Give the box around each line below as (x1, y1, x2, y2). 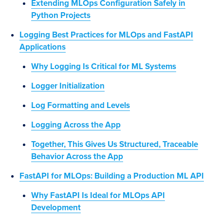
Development (31, 202, 81, 213)
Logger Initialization (31, 81, 105, 91)
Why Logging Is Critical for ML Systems (31, 61, 176, 72)
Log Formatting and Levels (31, 100, 130, 110)
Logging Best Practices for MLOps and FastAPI (19, 30, 193, 40)
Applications (19, 42, 66, 52)
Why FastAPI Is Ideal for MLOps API (31, 190, 165, 200)
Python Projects (31, 10, 91, 20)
